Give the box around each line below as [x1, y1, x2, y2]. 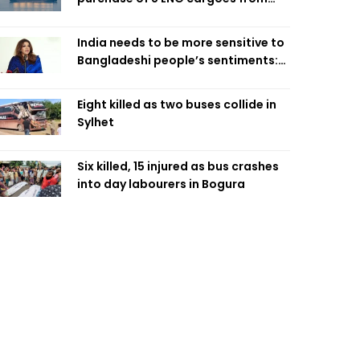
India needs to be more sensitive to [77, 35, 284, 51]
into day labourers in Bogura [77, 176, 245, 192]
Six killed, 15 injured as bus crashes [77, 158, 279, 174]
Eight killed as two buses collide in [77, 96, 276, 112]
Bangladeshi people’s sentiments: [77, 52, 278, 68]
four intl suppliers [77, 8, 181, 24]
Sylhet [77, 114, 114, 130]
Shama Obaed [77, 70, 162, 86]
